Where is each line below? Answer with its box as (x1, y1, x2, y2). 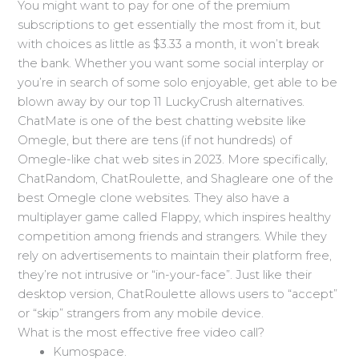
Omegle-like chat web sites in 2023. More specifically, (18, 151, 329, 167)
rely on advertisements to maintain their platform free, (18, 248, 333, 263)
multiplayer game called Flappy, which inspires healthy (18, 209, 332, 224)
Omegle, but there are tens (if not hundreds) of (18, 132, 292, 147)
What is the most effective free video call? (18, 325, 265, 340)
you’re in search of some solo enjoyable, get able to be (18, 75, 338, 90)
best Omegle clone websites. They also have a (18, 190, 290, 205)
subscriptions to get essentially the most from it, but (18, 17, 321, 32)
